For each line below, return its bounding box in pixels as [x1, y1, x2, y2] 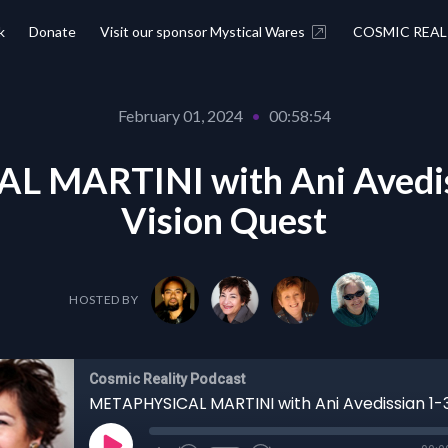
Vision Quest [121, 198, 327, 242]
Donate [29, 23, 76, 40]
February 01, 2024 [117, 106, 243, 125]
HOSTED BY [69, 291, 139, 307]
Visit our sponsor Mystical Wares [100, 23, 305, 40]
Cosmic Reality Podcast [89, 371, 245, 388]
